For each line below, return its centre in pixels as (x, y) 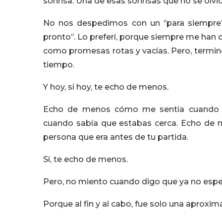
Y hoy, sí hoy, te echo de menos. (106, 87)
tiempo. (59, 65)
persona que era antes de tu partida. (116, 137)
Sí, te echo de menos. (85, 159)
